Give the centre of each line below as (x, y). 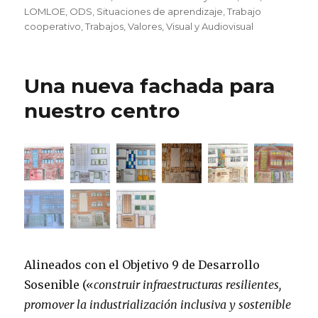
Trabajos (105, 26)
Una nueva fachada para (150, 86)
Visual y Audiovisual (210, 26)
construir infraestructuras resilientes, (188, 285)
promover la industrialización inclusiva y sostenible (158, 305)
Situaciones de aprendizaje (160, 11)
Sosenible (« (59, 285)
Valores (145, 26)
